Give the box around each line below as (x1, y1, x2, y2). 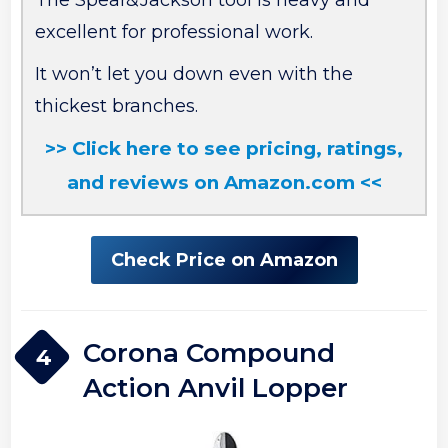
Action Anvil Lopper (83, 371, 349, 404)
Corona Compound (83, 336, 336, 369)
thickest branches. (35, 95, 199, 118)
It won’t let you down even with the (35, 63, 354, 86)
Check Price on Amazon (110, 249, 338, 272)
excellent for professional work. (35, 21, 314, 44)
